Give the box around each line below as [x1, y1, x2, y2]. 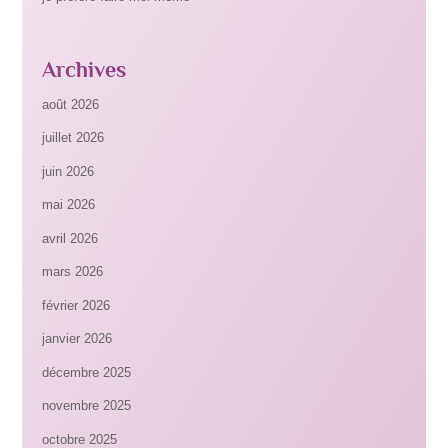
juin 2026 [42, 163, 95, 179]
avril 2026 [42, 230, 99, 246]
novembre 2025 [42, 398, 132, 414]
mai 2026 [42, 197, 96, 213]
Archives [42, 56, 127, 82]
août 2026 [42, 96, 100, 112]
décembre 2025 [42, 364, 132, 380]
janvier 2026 [42, 331, 113, 347]
